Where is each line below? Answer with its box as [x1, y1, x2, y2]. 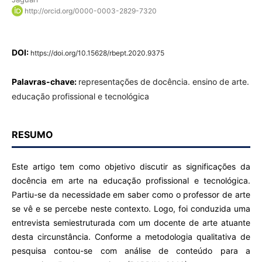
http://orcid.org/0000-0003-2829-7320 [24, 6, 157, 15]
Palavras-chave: [11, 77, 78, 87]
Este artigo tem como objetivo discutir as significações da [11, 161, 251, 172]
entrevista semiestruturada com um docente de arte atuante [11, 218, 251, 228]
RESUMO [11, 129, 53, 141]
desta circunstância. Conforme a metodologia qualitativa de [11, 232, 251, 242]
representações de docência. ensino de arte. [78, 77, 249, 87]
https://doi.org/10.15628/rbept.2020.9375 [30, 49, 164, 58]
